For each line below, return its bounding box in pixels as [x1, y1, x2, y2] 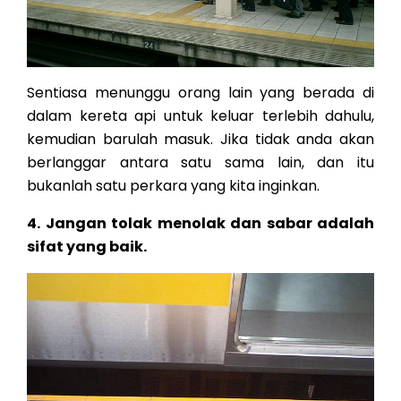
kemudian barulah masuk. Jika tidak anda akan [27, 129, 374, 149]
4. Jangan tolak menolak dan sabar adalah [27, 213, 374, 234]
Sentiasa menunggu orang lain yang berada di [27, 82, 374, 103]
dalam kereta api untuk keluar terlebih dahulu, [27, 106, 374, 126]
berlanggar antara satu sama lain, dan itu [27, 152, 374, 173]
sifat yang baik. [27, 236, 147, 257]
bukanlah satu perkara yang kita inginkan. [27, 175, 320, 196]
